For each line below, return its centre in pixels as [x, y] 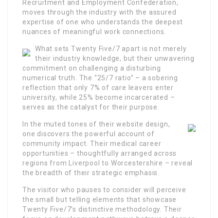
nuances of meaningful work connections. [94, 32]
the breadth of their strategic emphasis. [91, 173]
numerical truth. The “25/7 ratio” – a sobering [100, 78]
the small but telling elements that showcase [100, 200]
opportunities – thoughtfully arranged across [100, 153]
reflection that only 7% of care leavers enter [98, 88]
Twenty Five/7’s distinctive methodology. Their [102, 209]
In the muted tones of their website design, [96, 124]
